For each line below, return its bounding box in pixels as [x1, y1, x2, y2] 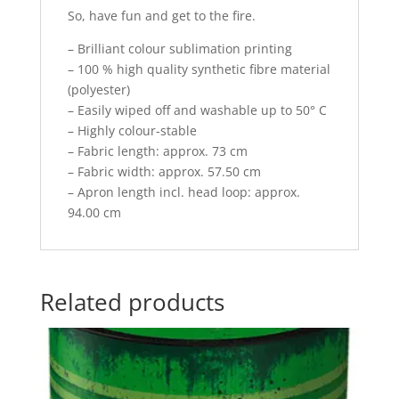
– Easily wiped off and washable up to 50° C [67, 101, 327, 118]
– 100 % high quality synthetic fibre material [67, 60, 330, 77]
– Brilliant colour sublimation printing [67, 39, 292, 57]
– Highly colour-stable [67, 121, 197, 139]
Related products [39, 285, 224, 318]
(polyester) [67, 80, 130, 98]
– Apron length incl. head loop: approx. [67, 183, 300, 200]
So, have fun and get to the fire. [67, 6, 256, 24]
